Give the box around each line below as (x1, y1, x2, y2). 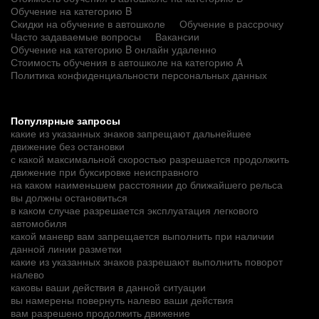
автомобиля (11, 215, 67, 230)
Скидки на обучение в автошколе (11, 16, 165, 31)
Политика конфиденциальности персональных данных (11, 67, 267, 82)
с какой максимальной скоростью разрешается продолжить (11, 151, 289, 166)
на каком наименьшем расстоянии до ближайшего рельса (11, 177, 283, 192)
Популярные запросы (11, 113, 120, 127)
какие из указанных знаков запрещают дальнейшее (11, 125, 251, 140)
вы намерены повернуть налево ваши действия (11, 292, 234, 307)
